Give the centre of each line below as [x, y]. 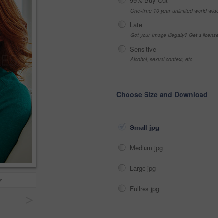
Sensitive [143, 49]
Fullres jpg [145, 189]
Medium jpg [147, 148]
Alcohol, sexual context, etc [161, 59]
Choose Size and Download [162, 94]
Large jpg [144, 168]
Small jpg [145, 127]
